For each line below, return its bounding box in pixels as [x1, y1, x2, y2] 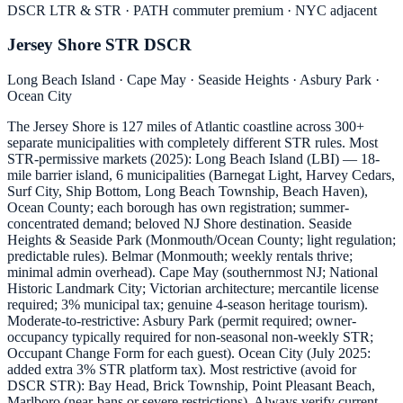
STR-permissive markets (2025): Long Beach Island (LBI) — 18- [7, 151, 380, 167]
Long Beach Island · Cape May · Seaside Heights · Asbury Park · [7, 72, 380, 88]
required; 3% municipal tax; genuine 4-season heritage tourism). [7, 297, 368, 313]
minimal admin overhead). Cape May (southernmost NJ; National [7, 264, 378, 281]
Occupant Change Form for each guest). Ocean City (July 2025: [7, 345, 371, 362]
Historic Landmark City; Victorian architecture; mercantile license [7, 281, 379, 297]
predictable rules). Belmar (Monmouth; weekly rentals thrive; [7, 248, 353, 264]
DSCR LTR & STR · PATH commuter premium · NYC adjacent [7, 2, 377, 18]
